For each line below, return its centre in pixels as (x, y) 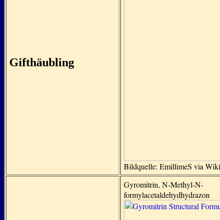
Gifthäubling (42, 62)
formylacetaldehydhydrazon (167, 195)
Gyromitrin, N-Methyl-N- (164, 184)
